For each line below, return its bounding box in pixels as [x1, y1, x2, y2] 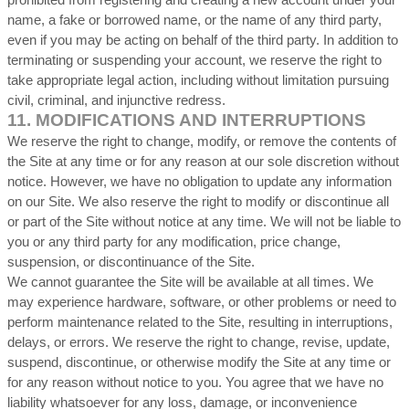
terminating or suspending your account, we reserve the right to [7, 53, 382, 68]
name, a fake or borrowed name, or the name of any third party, [7, 13, 382, 27]
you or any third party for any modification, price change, [7, 235, 341, 249]
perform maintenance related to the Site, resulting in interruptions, [7, 315, 393, 330]
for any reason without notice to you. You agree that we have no [7, 375, 383, 390]
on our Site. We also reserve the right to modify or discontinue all [7, 194, 389, 209]
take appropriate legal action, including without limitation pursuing [7, 73, 389, 88]
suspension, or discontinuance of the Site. [7, 255, 255, 269]
